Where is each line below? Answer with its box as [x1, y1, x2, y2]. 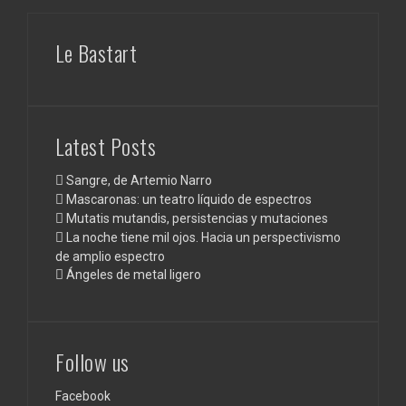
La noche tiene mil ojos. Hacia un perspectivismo [66, 229, 341, 245]
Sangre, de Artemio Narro [66, 172, 212, 188]
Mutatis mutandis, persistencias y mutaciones [66, 210, 328, 226]
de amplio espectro [55, 248, 165, 264]
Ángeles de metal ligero [66, 266, 201, 282]
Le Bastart [55, 35, 137, 69]
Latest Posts [55, 129, 156, 162]
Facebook [55, 388, 111, 403]
